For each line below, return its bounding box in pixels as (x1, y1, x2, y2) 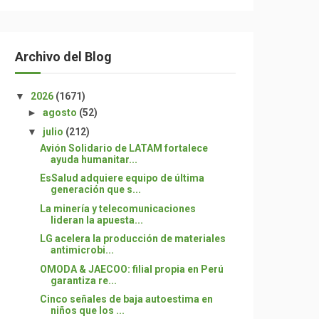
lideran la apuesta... (50, 214, 143, 226)
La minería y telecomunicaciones (39, 202, 196, 214)
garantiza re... (50, 274, 117, 286)
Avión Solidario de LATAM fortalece (39, 142, 208, 154)
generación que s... (50, 184, 141, 195)
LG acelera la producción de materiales (39, 233, 226, 244)
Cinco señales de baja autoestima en (39, 293, 213, 305)
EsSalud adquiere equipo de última (39, 172, 204, 184)
